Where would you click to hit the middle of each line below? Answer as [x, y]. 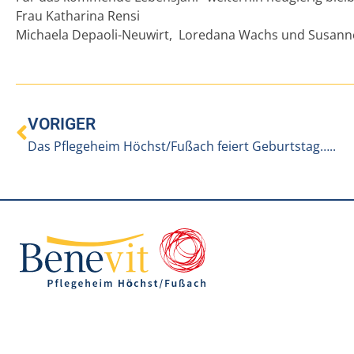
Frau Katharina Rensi [78, 16]
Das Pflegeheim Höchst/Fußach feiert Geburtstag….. [182, 146]
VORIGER [62, 124]
